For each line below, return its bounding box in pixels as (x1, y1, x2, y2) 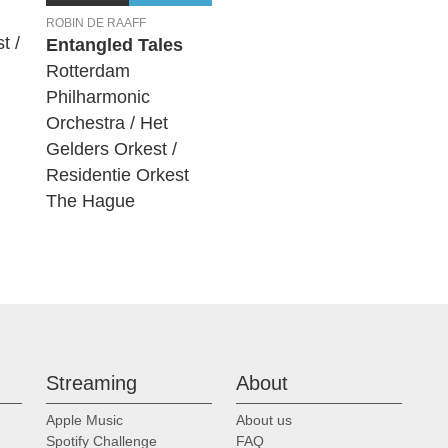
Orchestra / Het (46, 113, 168, 134)
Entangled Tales (46, 35, 183, 56)
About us (236, 411, 292, 428)
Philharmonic (46, 87, 150, 108)
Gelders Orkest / (46, 139, 177, 160)
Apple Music (46, 411, 123, 428)
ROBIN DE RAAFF (46, 16, 146, 31)
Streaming (46, 372, 137, 395)
